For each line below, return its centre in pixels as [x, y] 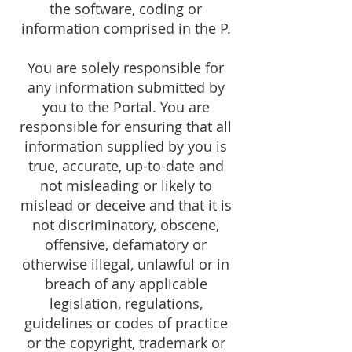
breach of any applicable [126, 284]
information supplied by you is [126, 146]
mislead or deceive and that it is [126, 205]
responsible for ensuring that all [126, 126]
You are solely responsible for [126, 68]
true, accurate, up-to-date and [126, 166]
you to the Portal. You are [126, 107]
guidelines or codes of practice [126, 323]
